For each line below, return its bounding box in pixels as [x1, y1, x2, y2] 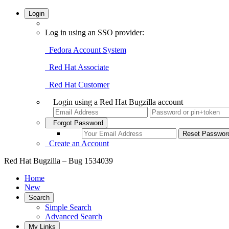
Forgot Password [49, 119, 103, 127]
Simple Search [45, 203, 91, 212]
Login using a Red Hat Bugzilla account [53, 98, 183, 106]
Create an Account [45, 139, 109, 148]
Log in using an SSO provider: [45, 28, 144, 37]
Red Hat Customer [45, 80, 109, 89]
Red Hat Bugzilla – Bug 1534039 [4, 156, 113, 165]
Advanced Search [45, 212, 102, 221]
